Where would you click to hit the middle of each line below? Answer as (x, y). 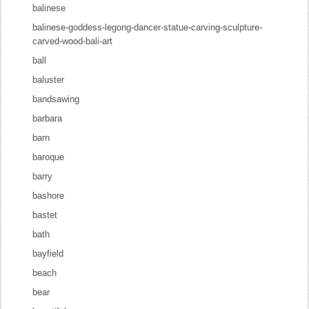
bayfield (48, 253)
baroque (49, 157)
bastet (45, 215)
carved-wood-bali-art (73, 41)
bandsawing (56, 99)
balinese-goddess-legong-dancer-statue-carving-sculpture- (148, 27)
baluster (49, 80)
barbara (48, 118)
